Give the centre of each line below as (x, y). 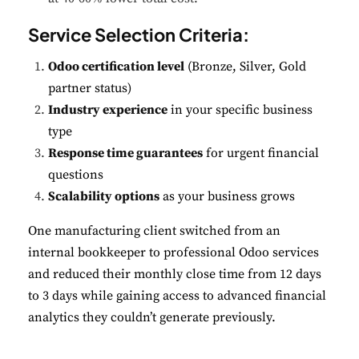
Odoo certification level (116, 66)
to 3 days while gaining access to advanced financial (177, 295)
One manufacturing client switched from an (154, 230)
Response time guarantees (125, 153)
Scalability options (104, 196)
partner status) (90, 88)
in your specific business (240, 109)
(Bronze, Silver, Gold (245, 66)
